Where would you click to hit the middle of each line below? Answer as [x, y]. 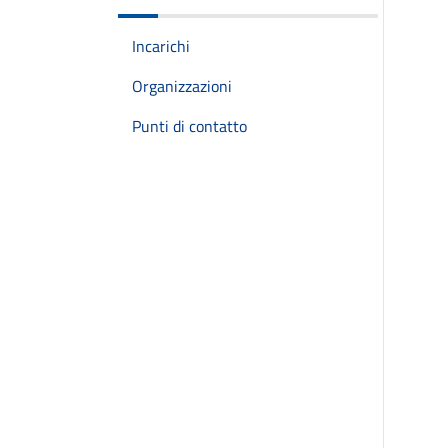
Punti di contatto [189, 126]
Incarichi [161, 46]
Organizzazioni [182, 86]
